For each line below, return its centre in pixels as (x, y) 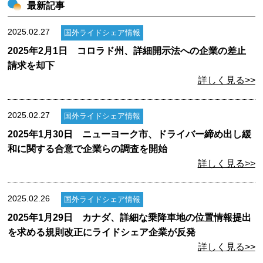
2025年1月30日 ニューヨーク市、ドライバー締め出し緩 (130, 134)
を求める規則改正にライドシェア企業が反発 (102, 232)
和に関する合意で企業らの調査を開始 (88, 149)
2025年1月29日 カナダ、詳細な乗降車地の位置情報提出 (130, 218)
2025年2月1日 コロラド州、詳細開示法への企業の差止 (127, 51)
